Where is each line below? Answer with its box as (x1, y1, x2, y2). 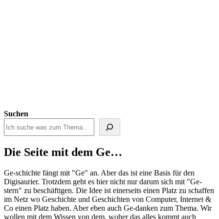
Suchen (4, 109, 28, 118)
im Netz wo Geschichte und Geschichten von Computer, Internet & (4, 195, 211, 204)
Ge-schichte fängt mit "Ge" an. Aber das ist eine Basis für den (4, 169, 195, 177)
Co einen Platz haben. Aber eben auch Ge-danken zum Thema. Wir (4, 204, 212, 213)
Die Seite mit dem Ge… (4, 146, 122, 159)
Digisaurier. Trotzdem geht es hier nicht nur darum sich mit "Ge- (4, 177, 202, 186)
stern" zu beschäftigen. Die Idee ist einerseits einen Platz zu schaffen (4, 186, 214, 195)
